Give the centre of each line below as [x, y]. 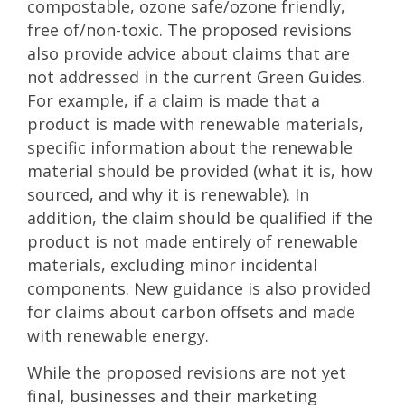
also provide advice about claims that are [188, 54]
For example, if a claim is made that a [174, 101]
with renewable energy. [118, 336]
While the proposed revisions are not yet [187, 373]
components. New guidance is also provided [199, 289]
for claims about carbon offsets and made [191, 312]
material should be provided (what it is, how [200, 171]
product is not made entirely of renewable [193, 242]
